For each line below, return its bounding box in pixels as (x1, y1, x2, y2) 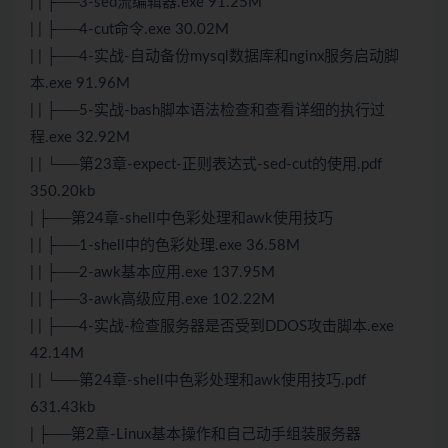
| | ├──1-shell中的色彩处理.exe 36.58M (30, 238, 300, 254)
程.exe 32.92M (30, 130, 130, 146)
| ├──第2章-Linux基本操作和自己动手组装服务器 (30, 427, 361, 443)
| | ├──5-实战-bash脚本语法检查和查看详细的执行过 (30, 103, 385, 119)
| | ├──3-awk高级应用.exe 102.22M (30, 292, 275, 308)
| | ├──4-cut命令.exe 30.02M (30, 22, 229, 38)
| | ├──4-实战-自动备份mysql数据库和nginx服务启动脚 (30, 49, 399, 65)
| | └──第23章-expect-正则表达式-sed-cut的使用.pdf (30, 157, 382, 173)
